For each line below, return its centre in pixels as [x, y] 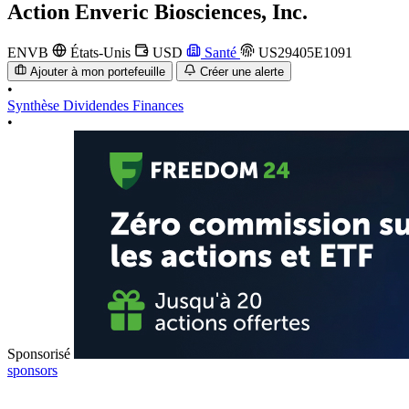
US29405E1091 [304, 52]
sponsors [32, 371]
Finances [158, 106]
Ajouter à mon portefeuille [98, 72]
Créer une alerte [241, 72]
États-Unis [100, 52]
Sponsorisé [39, 354]
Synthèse [35, 106]
